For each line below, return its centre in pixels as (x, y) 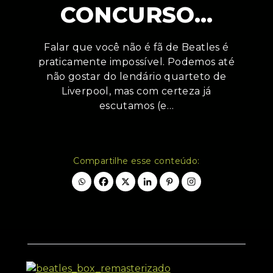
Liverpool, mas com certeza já (136, 91)
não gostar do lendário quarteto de (136, 77)
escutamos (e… (136, 106)
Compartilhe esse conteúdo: (136, 161)
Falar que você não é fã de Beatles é (136, 48)
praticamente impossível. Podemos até (136, 62)
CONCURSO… (136, 15)
